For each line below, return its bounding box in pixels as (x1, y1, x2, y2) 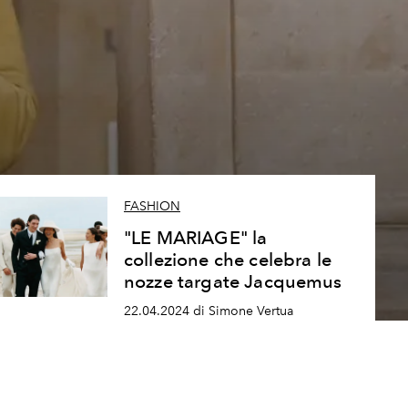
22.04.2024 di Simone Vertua (123, 303, 293, 319)
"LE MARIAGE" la (123, 227, 268, 250)
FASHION (123, 199, 180, 215)
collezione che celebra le (123, 249, 331, 271)
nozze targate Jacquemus (123, 270, 342, 293)
